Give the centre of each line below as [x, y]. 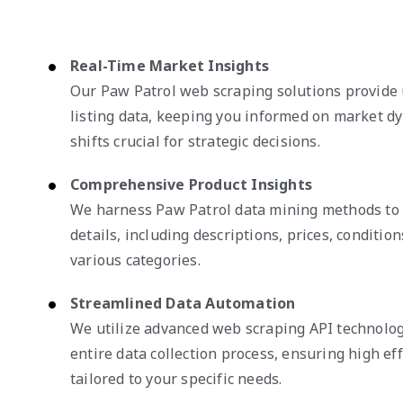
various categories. [135, 260]
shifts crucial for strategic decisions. [195, 141]
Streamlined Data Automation [183, 303]
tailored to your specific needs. [176, 378]
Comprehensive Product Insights [191, 184]
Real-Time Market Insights [170, 65]
